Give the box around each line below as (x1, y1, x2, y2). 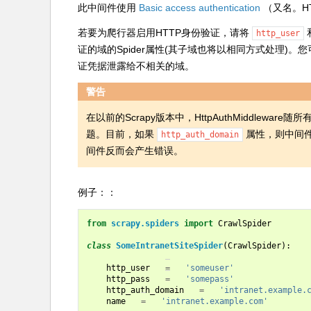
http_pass (106, 274, 150, 284)
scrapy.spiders (111, 219, 179, 228)
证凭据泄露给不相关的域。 (78, 60, 194, 72)
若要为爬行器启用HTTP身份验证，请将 (78, 27, 252, 38)
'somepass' (185, 274, 234, 284)
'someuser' (185, 263, 234, 273)
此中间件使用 (78, 2, 139, 13)
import (184, 219, 213, 228)
